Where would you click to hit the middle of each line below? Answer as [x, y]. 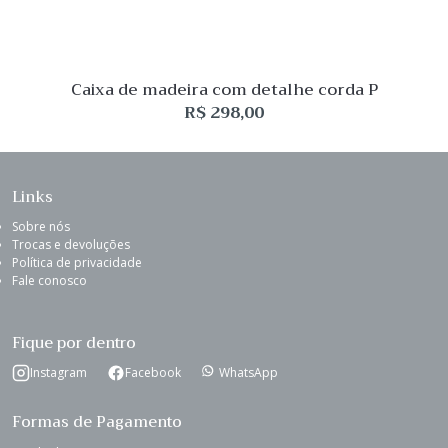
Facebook [153, 372]
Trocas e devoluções [71, 244]
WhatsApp [248, 372]
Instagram [58, 372]
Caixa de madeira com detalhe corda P [224, 90]
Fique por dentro [74, 343]
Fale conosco [49, 280]
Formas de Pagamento [97, 422]
